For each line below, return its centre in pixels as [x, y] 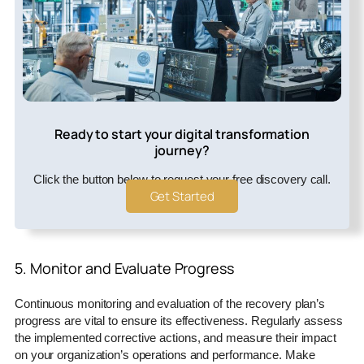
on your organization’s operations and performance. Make [165, 355]
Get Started [182, 197]
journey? [182, 151]
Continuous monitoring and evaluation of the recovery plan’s [170, 304]
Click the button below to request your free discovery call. [182, 180]
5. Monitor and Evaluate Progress [124, 269]
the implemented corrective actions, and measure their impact [175, 338]
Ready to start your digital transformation [182, 134]
